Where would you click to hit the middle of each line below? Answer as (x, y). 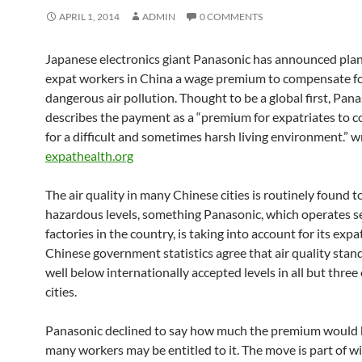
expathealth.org (89, 156)
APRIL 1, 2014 (89, 17)
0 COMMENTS (231, 17)
